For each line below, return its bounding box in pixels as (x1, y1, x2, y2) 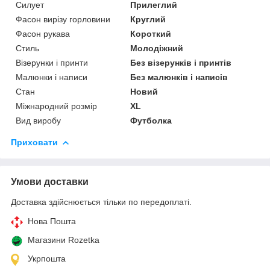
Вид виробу (16, 116, 61, 126)
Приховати (11, 137, 58, 148)
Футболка (130, 116, 172, 126)
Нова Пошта (28, 216, 76, 227)
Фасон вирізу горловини (16, 14, 110, 25)
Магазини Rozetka (28, 235, 99, 245)
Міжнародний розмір (16, 101, 97, 111)
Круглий (130, 14, 166, 25)
